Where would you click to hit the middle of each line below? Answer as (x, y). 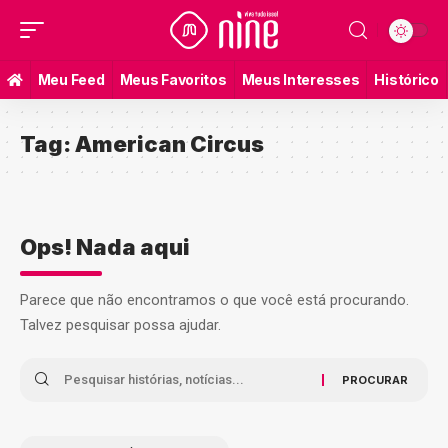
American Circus (169, 143)
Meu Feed (71, 79)
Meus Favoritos (173, 79)
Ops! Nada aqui (105, 246)
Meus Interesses (300, 79)
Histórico (406, 79)
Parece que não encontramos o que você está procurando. (214, 299)
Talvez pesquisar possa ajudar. (120, 324)
